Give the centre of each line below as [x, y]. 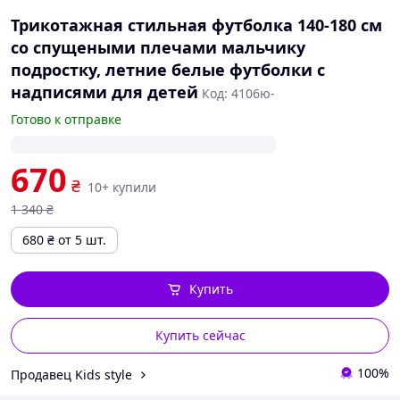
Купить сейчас [200, 335]
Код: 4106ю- [238, 93]
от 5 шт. [82, 240]
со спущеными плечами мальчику [158, 47]
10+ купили [122, 187]
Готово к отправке [66, 119]
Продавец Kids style [71, 374]
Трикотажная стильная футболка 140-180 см [196, 25]
